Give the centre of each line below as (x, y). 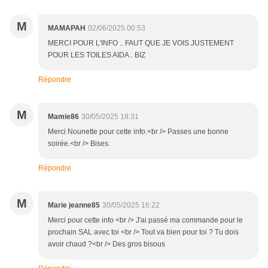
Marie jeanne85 (74, 205)
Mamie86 (63, 117)
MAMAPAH (67, 28)
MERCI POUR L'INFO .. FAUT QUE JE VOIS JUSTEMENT (141, 43)
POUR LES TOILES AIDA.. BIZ (97, 55)
